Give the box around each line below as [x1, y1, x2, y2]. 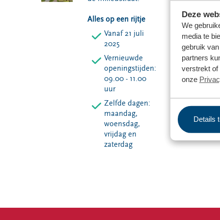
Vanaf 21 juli [104, 29, 144, 38]
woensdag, [104, 119, 140, 128]
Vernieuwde [104, 54, 143, 62]
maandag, [104, 109, 137, 118]
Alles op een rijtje [87, 15, 146, 24]
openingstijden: [104, 64, 156, 73]
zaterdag [104, 140, 133, 149]
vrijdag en [104, 130, 137, 138]
